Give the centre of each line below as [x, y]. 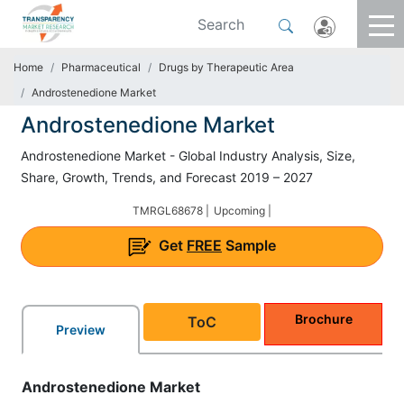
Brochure [323, 318]
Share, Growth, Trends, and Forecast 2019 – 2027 [167, 177]
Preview [80, 329]
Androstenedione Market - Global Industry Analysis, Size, [188, 156]
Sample [249, 245]
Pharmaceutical [101, 67]
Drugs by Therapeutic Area [226, 67]
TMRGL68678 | [171, 211]
